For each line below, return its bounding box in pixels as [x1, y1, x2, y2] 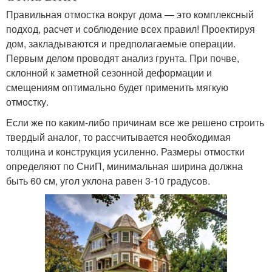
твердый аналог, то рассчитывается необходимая [6, 130, 231, 144]
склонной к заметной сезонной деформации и [6, 66, 212, 80]
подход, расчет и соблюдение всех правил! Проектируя [6, 22, 255, 36]
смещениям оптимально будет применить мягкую [6, 80, 228, 95]
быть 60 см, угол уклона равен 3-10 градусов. [6, 174, 210, 188]
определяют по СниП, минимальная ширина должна [6, 159, 243, 174]
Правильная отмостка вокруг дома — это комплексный [6, 7, 254, 22]
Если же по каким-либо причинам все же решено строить [6, 115, 264, 130]
